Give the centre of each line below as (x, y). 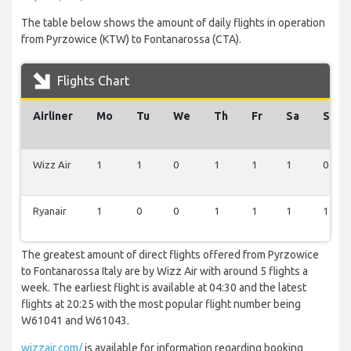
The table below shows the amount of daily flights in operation (173, 23)
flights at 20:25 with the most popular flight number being (161, 304)
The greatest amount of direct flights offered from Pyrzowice (170, 255)
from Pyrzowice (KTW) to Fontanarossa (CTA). (131, 40)
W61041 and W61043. (75, 321)
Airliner (53, 116)
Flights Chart (92, 81)
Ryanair (50, 211)
